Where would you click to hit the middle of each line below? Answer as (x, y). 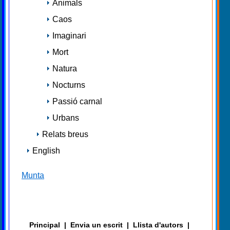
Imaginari (69, 36)
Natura (65, 69)
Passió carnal (77, 102)
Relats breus (65, 135)
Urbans (66, 118)
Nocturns (69, 85)
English (46, 151)
